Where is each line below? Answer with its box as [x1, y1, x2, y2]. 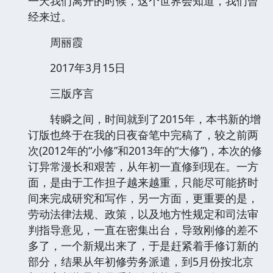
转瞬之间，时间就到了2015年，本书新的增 [28, 111, 261, 126]
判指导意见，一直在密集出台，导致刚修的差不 [28, 222, 258, 237]
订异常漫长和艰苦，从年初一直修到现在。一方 [28, 158, 258, 174]
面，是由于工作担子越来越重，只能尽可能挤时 [28, 174, 258, 190]
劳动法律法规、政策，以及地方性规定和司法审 [28, 206, 258, 221]
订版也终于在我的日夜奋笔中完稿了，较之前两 [28, 127, 258, 142]
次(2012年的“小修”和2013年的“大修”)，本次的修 [28, 143, 262, 158]
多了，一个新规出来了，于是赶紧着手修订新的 [28, 238, 258, 253]
